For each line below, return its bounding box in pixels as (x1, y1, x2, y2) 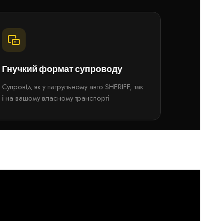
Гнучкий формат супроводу (2, 63, 123, 74)
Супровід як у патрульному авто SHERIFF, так (2, 81, 144, 92)
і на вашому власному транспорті (2, 93, 110, 104)
